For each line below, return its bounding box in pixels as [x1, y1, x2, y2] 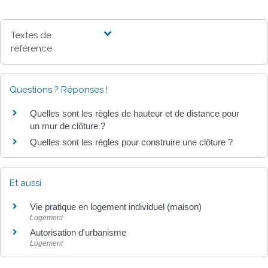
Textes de [11, 30, 52, 41]
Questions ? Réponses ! [10, 84, 108, 96]
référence [11, 43, 53, 54]
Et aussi [10, 177, 41, 188]
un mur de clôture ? [30, 121, 105, 132]
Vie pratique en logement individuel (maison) [30, 201, 202, 212]
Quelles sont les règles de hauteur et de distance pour [30, 108, 239, 119]
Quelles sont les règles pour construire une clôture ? [30, 137, 233, 148]
